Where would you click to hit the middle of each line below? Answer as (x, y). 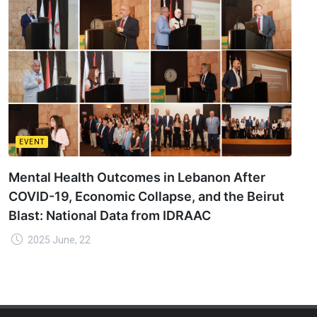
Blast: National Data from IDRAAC (110, 215)
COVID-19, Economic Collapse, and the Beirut (146, 196)
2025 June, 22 (58, 240)
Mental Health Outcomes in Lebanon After (137, 177)
